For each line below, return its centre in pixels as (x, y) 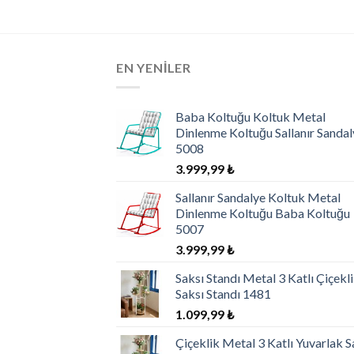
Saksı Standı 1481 (223, 293)
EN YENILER (154, 68)
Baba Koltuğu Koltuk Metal (250, 116)
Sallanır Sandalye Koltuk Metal (258, 197)
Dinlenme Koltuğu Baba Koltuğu (263, 213)
